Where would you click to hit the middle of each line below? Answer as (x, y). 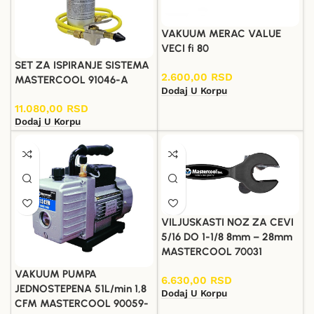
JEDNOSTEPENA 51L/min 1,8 (81, 289)
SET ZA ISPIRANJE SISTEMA (82, 65)
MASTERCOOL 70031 (211, 251)
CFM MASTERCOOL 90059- (82, 304)
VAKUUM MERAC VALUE (221, 34)
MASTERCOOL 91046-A (71, 80)
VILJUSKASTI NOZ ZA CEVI (227, 222)
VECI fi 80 (185, 49)
